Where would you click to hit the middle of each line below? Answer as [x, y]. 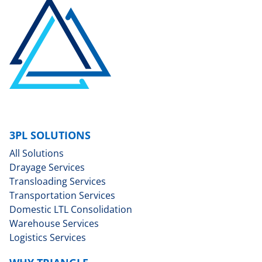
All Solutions [37, 154]
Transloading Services [58, 182]
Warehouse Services [54, 224]
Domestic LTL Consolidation [71, 210]
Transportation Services [62, 196]
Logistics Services [48, 238]
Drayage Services [47, 168]
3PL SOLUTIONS [50, 135]
